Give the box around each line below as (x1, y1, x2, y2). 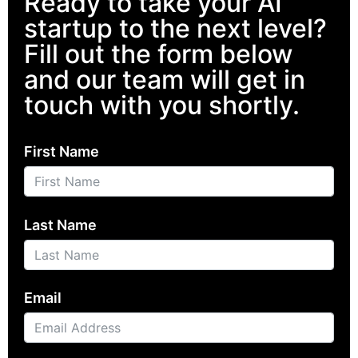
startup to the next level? (24, 12, 327, 44)
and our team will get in (24, 63, 305, 95)
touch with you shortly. (24, 89, 300, 121)
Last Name (24, 216, 97, 233)
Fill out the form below (24, 38, 292, 70)
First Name (24, 143, 99, 161)
